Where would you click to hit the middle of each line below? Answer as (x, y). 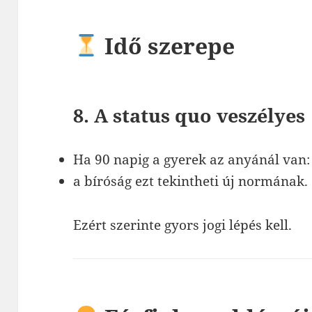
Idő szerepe (166, 45)
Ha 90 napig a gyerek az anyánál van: (192, 159)
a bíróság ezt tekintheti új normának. (191, 181)
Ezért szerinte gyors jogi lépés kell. (183, 225)
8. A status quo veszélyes (189, 115)
